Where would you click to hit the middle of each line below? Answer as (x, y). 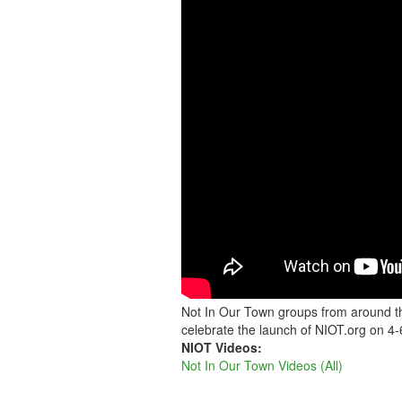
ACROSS (242, 46)
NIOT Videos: (223, 347)
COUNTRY (254, 100)
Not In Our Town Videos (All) (262, 365)
